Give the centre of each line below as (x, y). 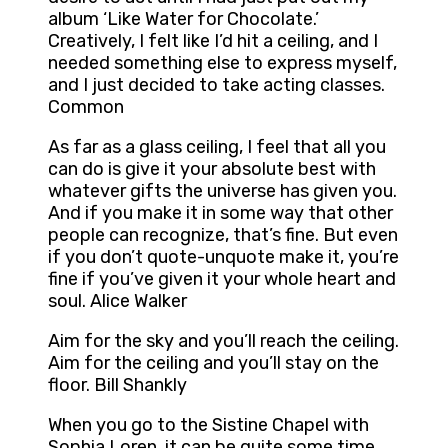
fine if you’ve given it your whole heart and (222, 279)
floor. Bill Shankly (117, 385)
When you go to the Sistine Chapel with (208, 425)
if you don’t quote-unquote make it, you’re (223, 257)
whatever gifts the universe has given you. (222, 191)
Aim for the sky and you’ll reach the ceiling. (223, 341)
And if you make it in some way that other (220, 213)
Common (86, 107)
